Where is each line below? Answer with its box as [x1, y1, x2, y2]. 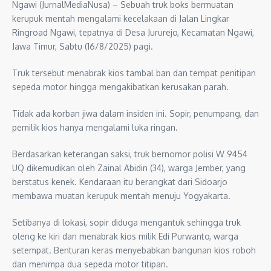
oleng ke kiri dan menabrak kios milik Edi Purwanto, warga [12, 230, 238, 241]
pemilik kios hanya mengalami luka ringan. [12, 122, 178, 132]
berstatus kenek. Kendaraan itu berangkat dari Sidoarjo [12, 176, 227, 187]
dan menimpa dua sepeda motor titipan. [12, 258, 168, 269]
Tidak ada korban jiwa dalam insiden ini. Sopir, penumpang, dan [12, 108, 259, 119]
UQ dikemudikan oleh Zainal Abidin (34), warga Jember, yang [12, 162, 246, 173]
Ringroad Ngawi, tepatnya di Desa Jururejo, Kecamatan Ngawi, [12, 27, 254, 38]
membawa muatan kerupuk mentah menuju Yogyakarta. [12, 190, 230, 201]
